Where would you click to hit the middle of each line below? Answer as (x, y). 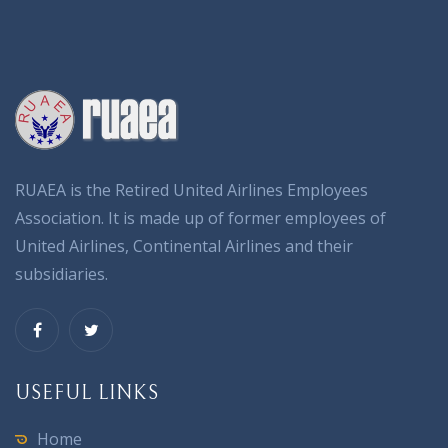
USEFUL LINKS (87, 393)
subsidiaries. (61, 274)
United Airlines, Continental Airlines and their (184, 246)
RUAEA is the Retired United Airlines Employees (191, 190)
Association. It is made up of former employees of (200, 218)
